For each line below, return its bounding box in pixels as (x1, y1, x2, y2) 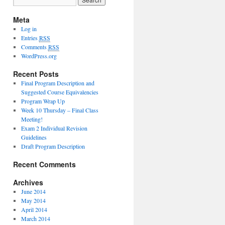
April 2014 (21, 205, 47, 213)
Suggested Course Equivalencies (21, 88, 98, 96)
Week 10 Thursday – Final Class (21, 106, 98, 114)
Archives (13, 177, 43, 187)
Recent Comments (13, 159, 76, 169)
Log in (21, 25, 37, 33)
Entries (21, 34, 39, 42)
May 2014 (21, 196, 46, 204)
